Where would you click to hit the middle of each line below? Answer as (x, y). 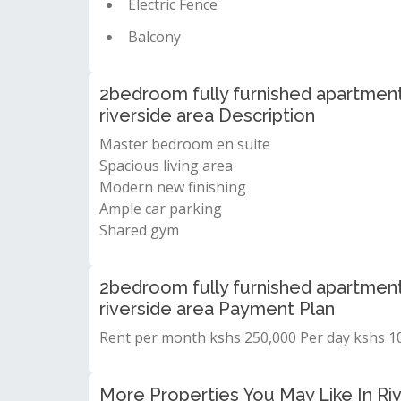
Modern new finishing (173, 187)
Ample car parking (161, 209)
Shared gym (139, 230)
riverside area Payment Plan (217, 309)
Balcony (154, 37)
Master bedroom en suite (185, 144)
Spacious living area (166, 166)
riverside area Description (207, 115)
